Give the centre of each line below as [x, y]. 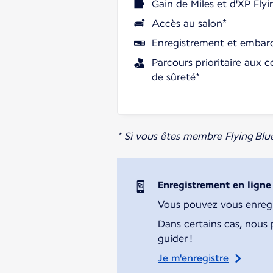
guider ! [175, 238]
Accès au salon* [189, 23]
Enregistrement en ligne [215, 185]
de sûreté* [176, 77]
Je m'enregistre [193, 258]
